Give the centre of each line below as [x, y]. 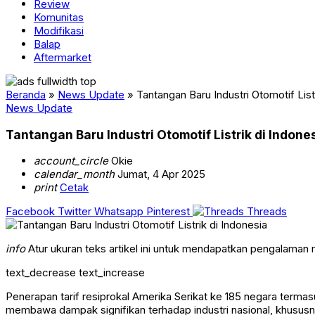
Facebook [30, 212]
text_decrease [41, 273]
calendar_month [74, 174]
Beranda [26, 95]
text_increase [112, 273]
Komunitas [59, 17]
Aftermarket [63, 57]
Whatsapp [119, 212]
